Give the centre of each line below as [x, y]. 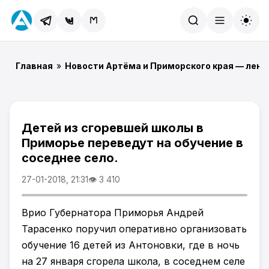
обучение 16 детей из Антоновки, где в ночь [131, 245]
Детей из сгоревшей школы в [113, 128]
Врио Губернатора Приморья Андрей [113, 213]
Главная [34, 66]
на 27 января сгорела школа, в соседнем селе [133, 261]
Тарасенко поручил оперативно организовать [134, 229]
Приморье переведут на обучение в [132, 143]
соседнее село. [70, 158]
